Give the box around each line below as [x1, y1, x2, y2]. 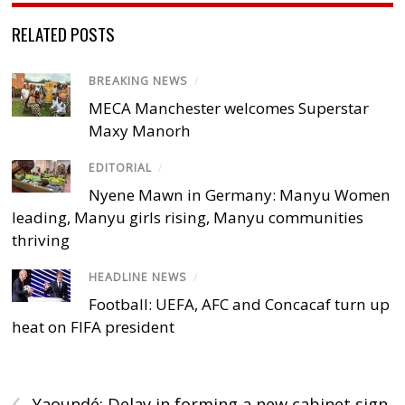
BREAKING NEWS [89, 72, 189, 89]
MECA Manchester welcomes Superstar [89, 97, 370, 118]
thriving [12, 229, 71, 250]
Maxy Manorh [89, 119, 192, 141]
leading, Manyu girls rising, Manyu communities [12, 206, 364, 228]
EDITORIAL [89, 159, 153, 175]
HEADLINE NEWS [89, 268, 188, 285]
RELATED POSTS [12, 20, 116, 46]
